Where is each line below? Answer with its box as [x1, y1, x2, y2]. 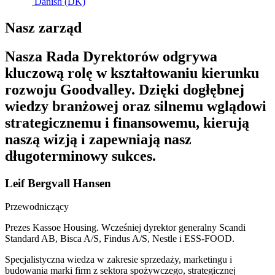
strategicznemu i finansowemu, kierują [5, 114, 249, 131]
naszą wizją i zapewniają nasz [5, 131, 192, 147]
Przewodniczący [5, 201, 69, 212]
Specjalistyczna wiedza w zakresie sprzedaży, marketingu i [5, 254, 232, 265]
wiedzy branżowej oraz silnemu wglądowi [5, 98, 266, 114]
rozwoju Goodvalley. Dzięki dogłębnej [5, 81, 244, 98]
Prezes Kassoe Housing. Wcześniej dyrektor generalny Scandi [5, 222, 246, 233]
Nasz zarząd [5, 19, 82, 36]
